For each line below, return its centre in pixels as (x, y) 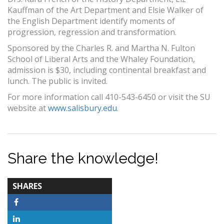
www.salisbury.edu (82, 108)
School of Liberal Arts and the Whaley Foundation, (101, 59)
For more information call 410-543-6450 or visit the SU (109, 97)
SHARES (27, 186)
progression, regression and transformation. (92, 32)
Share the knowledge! (83, 158)
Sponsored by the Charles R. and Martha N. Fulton (101, 48)
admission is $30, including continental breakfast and (107, 70)
